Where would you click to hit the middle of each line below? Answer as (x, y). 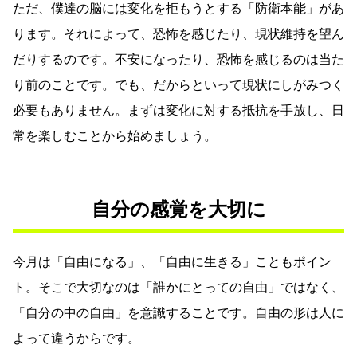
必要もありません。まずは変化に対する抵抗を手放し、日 (178, 111)
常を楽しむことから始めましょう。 (115, 136)
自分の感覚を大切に (178, 210)
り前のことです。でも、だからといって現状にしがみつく (178, 85)
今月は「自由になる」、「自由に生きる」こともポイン (172, 262)
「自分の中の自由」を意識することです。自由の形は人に (178, 313)
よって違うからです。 (76, 339)
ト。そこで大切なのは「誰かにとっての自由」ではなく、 (178, 288)
